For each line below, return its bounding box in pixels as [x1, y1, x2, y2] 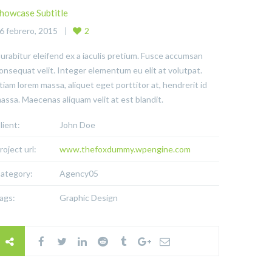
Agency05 [59, 168, 98, 178]
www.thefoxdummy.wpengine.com [59, 144, 191, 154]
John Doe [59, 120, 95, 130]
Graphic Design [59, 192, 118, 203]
